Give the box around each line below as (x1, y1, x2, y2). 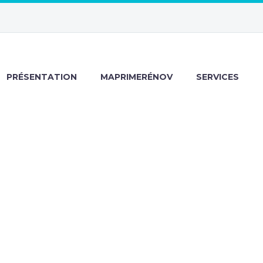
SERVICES (196, 72, 239, 82)
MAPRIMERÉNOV (100, 72, 173, 82)
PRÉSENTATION (6, 72, 77, 82)
